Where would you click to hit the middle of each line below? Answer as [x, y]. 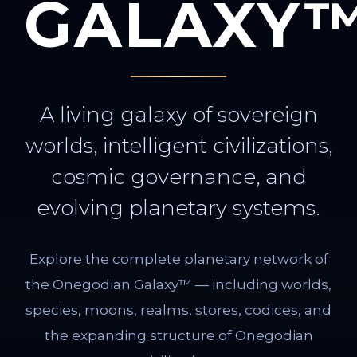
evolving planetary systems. [178, 208]
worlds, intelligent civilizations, [178, 146]
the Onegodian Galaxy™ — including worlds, [178, 284]
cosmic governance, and [178, 177]
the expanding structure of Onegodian [178, 335]
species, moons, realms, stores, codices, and [178, 310]
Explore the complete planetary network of [178, 259]
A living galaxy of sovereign [178, 115]
